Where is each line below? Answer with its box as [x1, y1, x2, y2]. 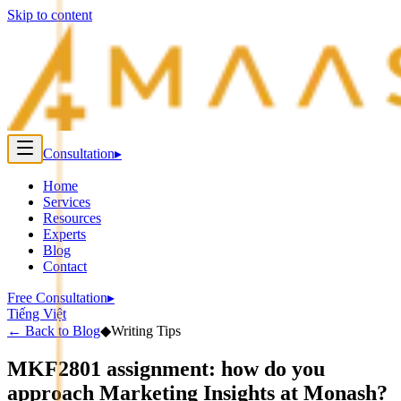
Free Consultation [7, 290, 107, 305]
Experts [43, 226, 86, 242]
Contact [43, 259, 87, 274]
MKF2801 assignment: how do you [7, 356, 325, 380]
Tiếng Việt [7, 306, 66, 321]
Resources [43, 210, 101, 226]
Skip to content [7, 7, 92, 22]
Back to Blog [21, 323, 100, 338]
